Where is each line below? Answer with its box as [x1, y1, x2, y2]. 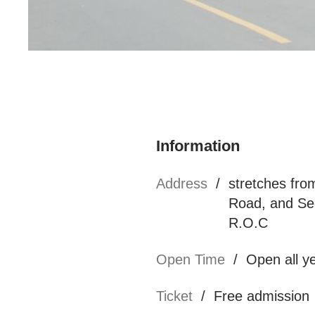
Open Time [156, 252, 225, 267]
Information [156, 137, 240, 155]
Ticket [156, 288, 193, 304]
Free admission [214, 288, 309, 304]
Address [156, 176, 207, 191]
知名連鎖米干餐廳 [27, 52, 117, 64]
